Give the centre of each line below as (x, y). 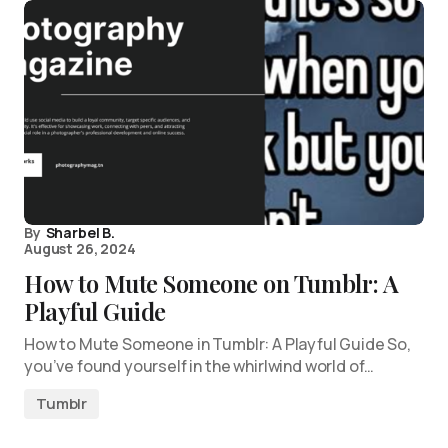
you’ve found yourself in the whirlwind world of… (199, 366)
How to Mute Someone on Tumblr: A (211, 283)
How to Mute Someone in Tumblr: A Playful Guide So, (217, 344)
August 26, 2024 (80, 248)
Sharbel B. (80, 232)
